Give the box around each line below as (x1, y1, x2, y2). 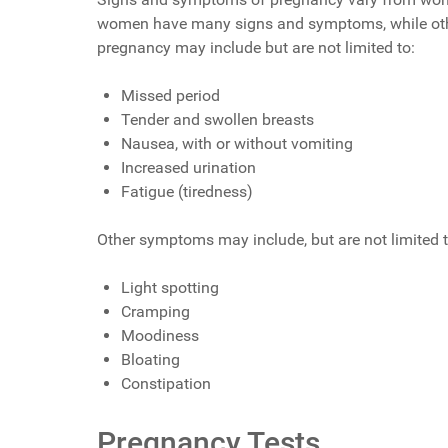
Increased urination (121, 157, 256, 177)
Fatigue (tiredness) (121, 181, 253, 201)
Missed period (121, 85, 220, 105)
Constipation (121, 373, 211, 393)
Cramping (121, 301, 190, 321)
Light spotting (121, 277, 219, 297)
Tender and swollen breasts (121, 109, 314, 129)
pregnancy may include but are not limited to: (97, 37, 415, 57)
